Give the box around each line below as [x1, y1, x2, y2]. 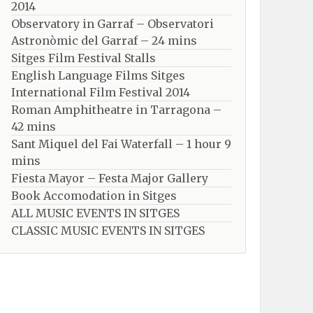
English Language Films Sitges [11, 68, 185, 82]
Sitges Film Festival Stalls [11, 51, 156, 65]
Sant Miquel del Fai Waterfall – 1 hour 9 [11, 137, 231, 151]
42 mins [11, 119, 56, 133]
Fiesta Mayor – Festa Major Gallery [11, 171, 208, 185]
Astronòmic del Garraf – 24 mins [11, 34, 197, 48]
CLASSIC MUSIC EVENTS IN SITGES [11, 224, 205, 238]
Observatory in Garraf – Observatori [11, 17, 214, 31]
